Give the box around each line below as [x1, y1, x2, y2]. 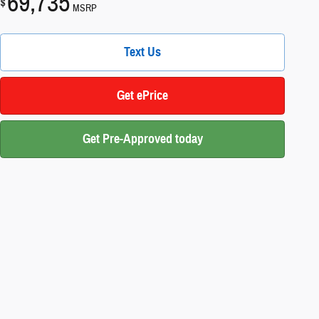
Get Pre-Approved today [82, 130, 203, 147]
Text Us [124, 43, 161, 60]
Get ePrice [117, 87, 168, 103]
